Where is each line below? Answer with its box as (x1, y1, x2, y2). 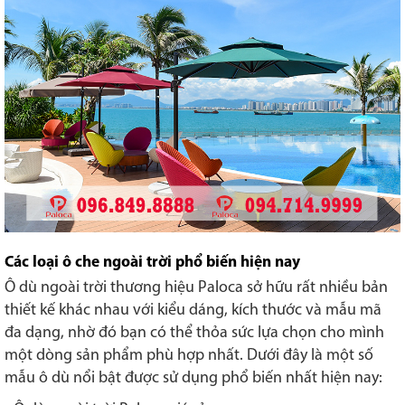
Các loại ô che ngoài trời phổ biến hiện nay (5, 254, 300, 270)
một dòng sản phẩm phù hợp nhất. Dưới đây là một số (5, 346, 373, 364)
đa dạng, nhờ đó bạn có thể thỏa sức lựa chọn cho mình (5, 324, 384, 342)
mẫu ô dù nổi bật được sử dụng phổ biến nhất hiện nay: (5, 369, 382, 387)
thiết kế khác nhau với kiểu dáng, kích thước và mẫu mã (5, 301, 381, 319)
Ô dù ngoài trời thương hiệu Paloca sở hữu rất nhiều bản (5, 278, 388, 297)
